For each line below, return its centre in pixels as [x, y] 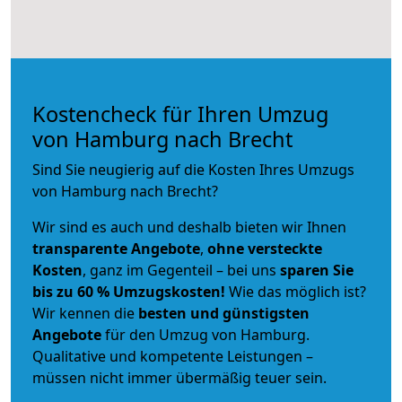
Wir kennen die [85, 313]
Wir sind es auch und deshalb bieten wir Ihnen [189, 227]
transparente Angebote [116, 248]
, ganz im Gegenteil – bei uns [181, 270]
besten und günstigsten [224, 313]
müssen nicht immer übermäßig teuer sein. [179, 377]
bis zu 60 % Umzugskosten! [129, 291]
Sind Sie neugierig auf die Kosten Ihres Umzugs [193, 169]
